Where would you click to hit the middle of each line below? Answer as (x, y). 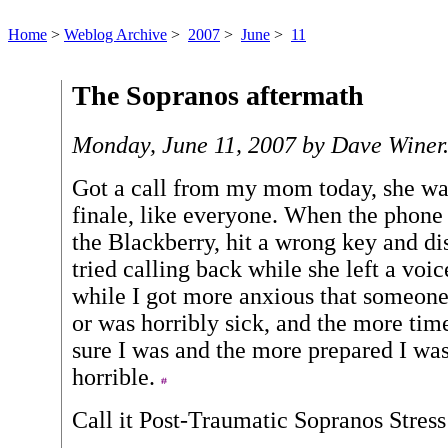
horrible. (116, 376)
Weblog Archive (115, 34)
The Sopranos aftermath (218, 95)
